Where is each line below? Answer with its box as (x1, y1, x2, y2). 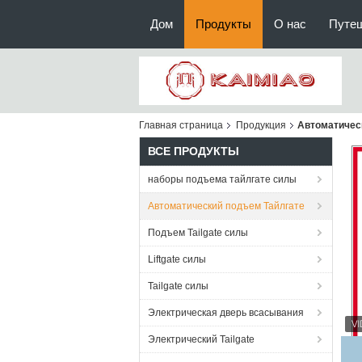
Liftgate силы (148, 254, 206, 265)
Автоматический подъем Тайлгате (148, 200, 305, 212)
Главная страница (139, 120, 223, 131)
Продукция (236, 120, 286, 131)
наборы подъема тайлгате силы (148, 174, 297, 185)
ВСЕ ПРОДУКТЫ (148, 145, 239, 158)
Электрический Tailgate (148, 334, 255, 345)
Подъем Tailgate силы (148, 227, 248, 238)
